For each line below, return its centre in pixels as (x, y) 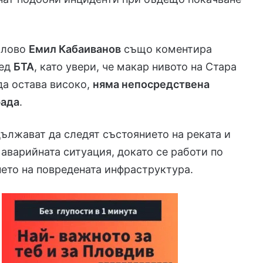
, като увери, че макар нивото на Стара (136, 66)
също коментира (167, 49)
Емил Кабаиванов (75, 49)
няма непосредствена (151, 84)
